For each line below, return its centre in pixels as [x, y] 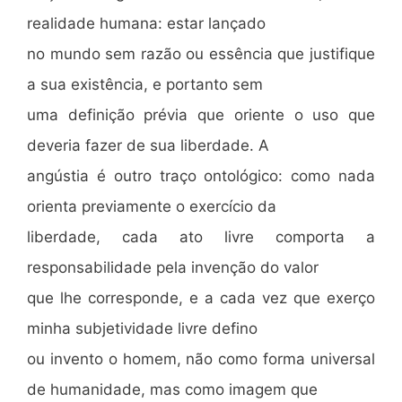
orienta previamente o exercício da [152, 206]
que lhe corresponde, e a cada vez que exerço [201, 298]
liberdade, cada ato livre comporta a [201, 237]
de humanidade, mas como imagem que [172, 389]
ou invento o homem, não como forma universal [201, 359]
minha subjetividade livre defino [142, 328]
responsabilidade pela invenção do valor [173, 267]
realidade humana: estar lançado [146, 23]
